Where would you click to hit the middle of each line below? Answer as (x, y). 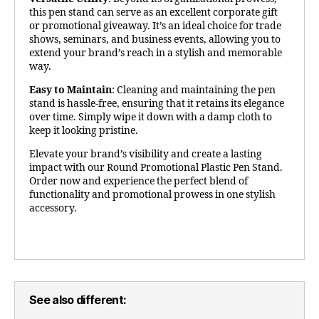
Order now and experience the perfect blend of (138, 181)
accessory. (53, 208)
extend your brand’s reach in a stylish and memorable (156, 53)
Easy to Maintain (70, 90)
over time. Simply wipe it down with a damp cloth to (151, 117)
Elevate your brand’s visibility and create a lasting (146, 154)
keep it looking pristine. (84, 130)
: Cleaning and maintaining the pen (194, 90)
